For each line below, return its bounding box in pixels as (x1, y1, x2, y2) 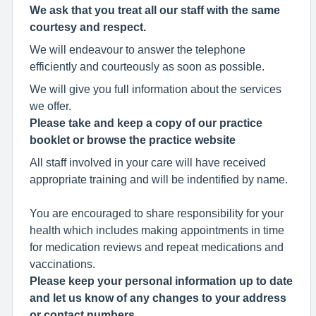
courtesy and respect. (30, 20, 146, 32)
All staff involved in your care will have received (30, 156, 266, 168)
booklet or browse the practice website (30, 133, 236, 145)
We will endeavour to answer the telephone (30, 43, 245, 55)
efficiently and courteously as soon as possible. (30, 60, 265, 72)
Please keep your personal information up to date (30, 274, 293, 286)
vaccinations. (30, 257, 95, 269)
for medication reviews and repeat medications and (30, 241, 284, 253)
